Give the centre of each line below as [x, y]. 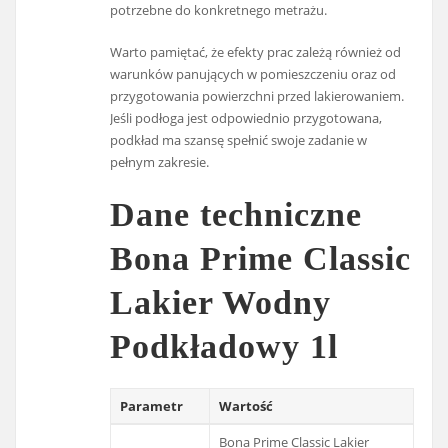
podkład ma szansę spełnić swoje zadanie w [239, 140]
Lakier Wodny [221, 303]
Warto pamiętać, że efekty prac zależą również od [256, 52]
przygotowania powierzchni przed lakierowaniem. [257, 96]
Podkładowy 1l [224, 347]
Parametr [152, 405]
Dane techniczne [236, 215]
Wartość [246, 405]
